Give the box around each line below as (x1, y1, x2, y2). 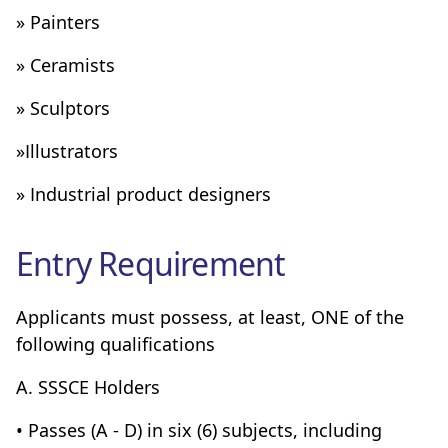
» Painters (16, 10, 100, 34)
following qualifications (16, 332, 215, 356)
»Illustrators (16, 139, 118, 163)
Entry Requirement (16, 242, 286, 285)
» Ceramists (16, 53, 115, 77)
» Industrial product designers (16, 182, 271, 206)
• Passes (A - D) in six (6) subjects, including (16, 418, 382, 442)
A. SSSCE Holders (16, 375, 160, 399)
